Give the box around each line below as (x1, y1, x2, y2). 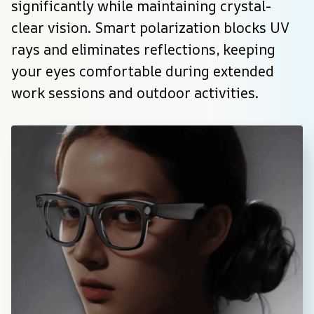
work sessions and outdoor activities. (11, 83, 259, 102)
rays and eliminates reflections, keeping (11, 39, 275, 59)
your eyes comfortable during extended (11, 61, 274, 81)
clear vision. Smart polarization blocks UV (11, 18, 289, 37)
